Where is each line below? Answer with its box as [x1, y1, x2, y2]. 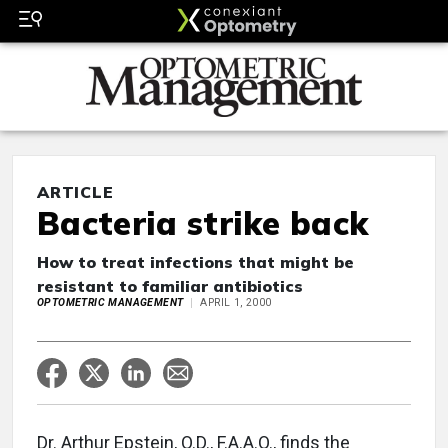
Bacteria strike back [37, 203, 369, 244]
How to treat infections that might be [37, 252, 354, 273]
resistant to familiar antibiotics [37, 276, 303, 297]
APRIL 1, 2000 [200, 296, 272, 310]
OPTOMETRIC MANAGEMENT [37, 296, 184, 310]
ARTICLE [37, 182, 114, 203]
